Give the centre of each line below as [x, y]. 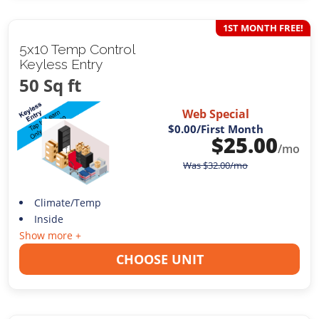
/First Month [230, 129]
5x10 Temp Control [77, 49]
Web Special [215, 114]
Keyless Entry [61, 64]
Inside [48, 219]
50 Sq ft [51, 85]
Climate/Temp [67, 203]
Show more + [51, 236]
